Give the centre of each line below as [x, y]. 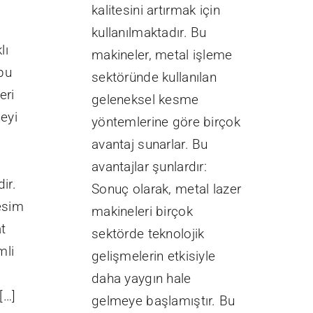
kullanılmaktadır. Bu [149, 33]
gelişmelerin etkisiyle [154, 256]
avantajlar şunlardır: [149, 167]
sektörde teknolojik [148, 234]
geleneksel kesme [145, 100]
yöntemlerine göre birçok [166, 122]
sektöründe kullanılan [154, 78]
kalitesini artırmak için [156, 10]
